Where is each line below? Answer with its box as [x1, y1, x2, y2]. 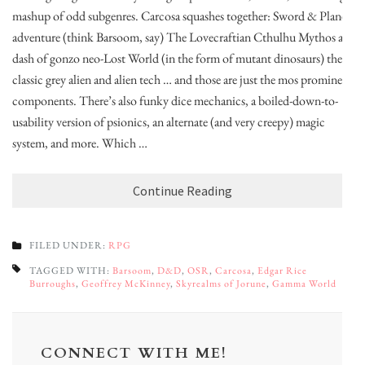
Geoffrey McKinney [81, 277, 170, 291]
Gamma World [272, 277, 336, 291]
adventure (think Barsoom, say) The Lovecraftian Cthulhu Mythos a [12, 29, 343, 46]
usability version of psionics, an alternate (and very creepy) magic [12, 113, 325, 131]
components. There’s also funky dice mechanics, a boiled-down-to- [12, 92, 338, 110]
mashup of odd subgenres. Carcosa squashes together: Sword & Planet [12, 7, 350, 25]
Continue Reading [133, 182, 232, 200]
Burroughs [29, 277, 76, 291]
